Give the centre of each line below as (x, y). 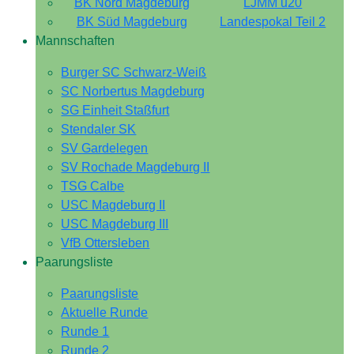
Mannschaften (75, 41)
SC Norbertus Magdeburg (133, 92)
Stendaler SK (99, 130)
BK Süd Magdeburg (132, 22)
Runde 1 (85, 332)
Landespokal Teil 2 (273, 22)
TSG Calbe (93, 186)
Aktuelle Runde (105, 313)
